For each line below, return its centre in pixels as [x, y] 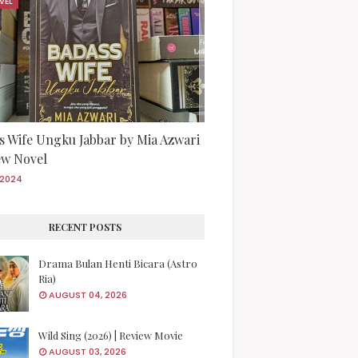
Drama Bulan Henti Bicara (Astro [118, 264]
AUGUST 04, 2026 [88, 295]
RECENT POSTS [85, 227]
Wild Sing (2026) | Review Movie [111, 336]
